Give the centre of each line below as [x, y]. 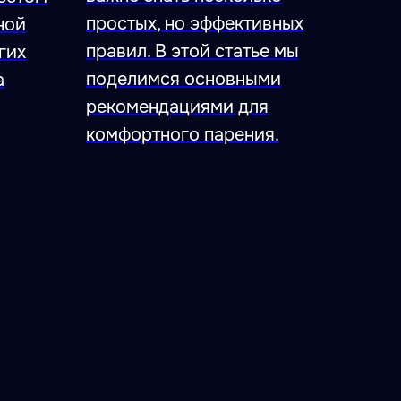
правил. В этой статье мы [192, 51]
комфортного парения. [183, 134]
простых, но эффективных [195, 23]
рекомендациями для [177, 107]
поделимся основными [183, 79]
